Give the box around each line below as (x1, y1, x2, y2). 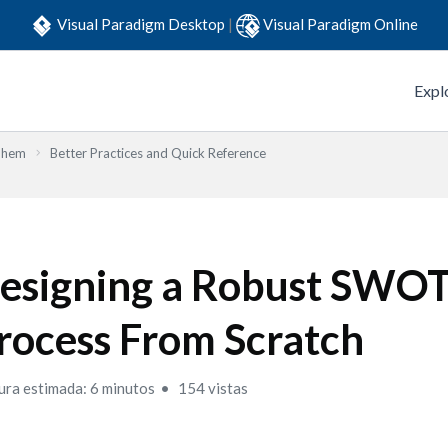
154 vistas (175, 379, 249, 397)
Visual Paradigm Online (263, 14, 418, 33)
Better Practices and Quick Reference (50, 145, 266, 161)
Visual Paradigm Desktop (57, 14, 228, 33)
